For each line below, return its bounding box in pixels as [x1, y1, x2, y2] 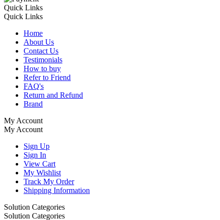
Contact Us [24, 46, 58, 55]
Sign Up [24, 141, 50, 150]
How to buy [24, 64, 61, 73]
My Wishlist [24, 168, 61, 177]
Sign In [24, 150, 46, 159]
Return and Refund [24, 90, 83, 99]
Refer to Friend [24, 73, 71, 82]
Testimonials [24, 55, 62, 64]
